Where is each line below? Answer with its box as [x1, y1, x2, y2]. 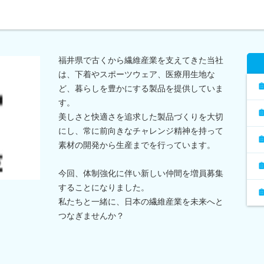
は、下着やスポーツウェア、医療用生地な [58, 69, 215, 79]
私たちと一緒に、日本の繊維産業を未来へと [58, 196, 223, 206]
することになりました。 [58, 182, 149, 192]
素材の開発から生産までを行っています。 [58, 140, 215, 150]
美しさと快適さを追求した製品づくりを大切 [58, 111, 223, 121]
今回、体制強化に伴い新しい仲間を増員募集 [58, 168, 223, 178]
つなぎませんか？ [58, 210, 124, 220]
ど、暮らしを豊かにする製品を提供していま [58, 83, 223, 93]
